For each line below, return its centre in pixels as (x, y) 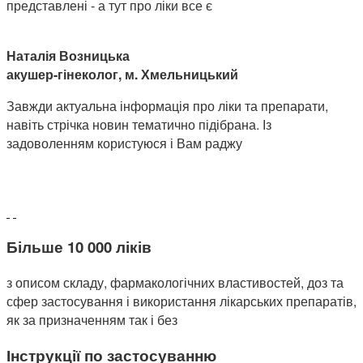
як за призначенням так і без (92, 320)
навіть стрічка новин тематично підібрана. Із (139, 124)
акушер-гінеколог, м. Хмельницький (122, 74)
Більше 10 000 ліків (79, 247)
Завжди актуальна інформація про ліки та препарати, (167, 105)
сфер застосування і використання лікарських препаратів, (181, 301)
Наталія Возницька (68, 55)
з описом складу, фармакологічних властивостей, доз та (175, 283)
